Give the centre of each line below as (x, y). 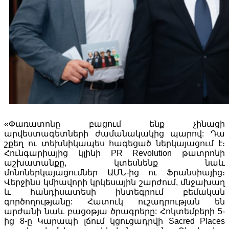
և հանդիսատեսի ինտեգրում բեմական (114, 192)
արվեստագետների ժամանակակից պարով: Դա (114, 133)
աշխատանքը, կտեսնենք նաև (114, 163)
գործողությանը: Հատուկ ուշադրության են (114, 201)
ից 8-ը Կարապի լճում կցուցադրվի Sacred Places (114, 221)
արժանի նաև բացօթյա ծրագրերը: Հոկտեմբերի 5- (114, 211)
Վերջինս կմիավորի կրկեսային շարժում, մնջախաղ (114, 182)
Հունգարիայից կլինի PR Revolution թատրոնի (114, 153)
